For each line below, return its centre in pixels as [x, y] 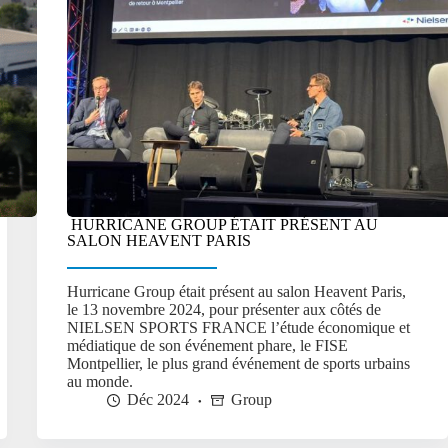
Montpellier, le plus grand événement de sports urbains [238, 364]
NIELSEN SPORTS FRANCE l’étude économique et [238, 328]
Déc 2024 [157, 400]
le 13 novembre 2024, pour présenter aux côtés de [223, 310]
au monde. [99, 382]
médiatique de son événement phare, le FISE [207, 346]
